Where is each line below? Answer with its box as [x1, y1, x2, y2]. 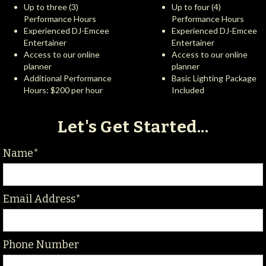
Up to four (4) [171, 2, 221, 12]
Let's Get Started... [58, 117, 208, 137]
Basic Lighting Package [171, 73, 256, 84]
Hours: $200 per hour [24, 85, 103, 96]
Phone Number [3, 238, 79, 252]
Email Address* [3, 192, 81, 206]
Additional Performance [24, 73, 112, 84]
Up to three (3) [24, 2, 78, 12]
